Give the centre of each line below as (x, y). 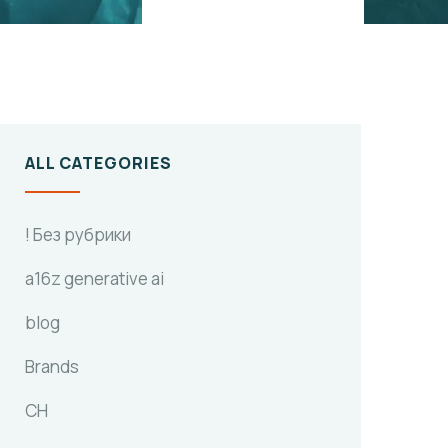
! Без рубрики (78, 235)
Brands (52, 367)
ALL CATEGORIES (98, 163)
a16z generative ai (94, 279)
